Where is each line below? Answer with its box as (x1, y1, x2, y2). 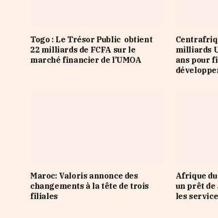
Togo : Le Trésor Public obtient (30, 35, 153, 45)
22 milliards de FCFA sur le (30, 45, 136, 55)
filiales (30, 191, 58, 201)
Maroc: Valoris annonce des (30, 170, 138, 181)
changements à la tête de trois (30, 181, 149, 191)
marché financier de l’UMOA (30, 55, 142, 65)
